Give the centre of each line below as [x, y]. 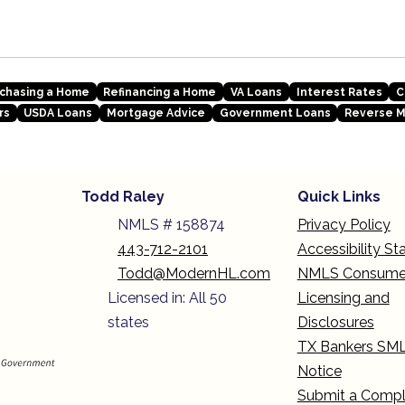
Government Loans [275, 113]
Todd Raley [123, 197]
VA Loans [256, 92]
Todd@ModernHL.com [194, 274]
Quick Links [339, 197]
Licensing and [343, 298]
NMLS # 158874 [171, 225]
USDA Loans [58, 113]
